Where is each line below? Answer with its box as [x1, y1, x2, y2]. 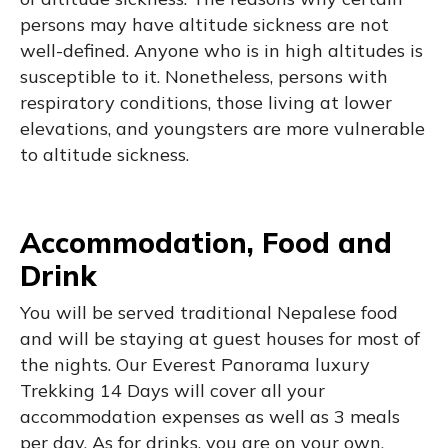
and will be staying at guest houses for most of [20, 326, 420, 350]
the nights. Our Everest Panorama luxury [20, 352, 370, 376]
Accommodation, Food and [20, 224, 392, 260]
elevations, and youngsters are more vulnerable [20, 116, 425, 140]
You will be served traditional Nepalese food [20, 300, 398, 324]
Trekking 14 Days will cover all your [20, 378, 325, 402]
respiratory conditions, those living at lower [20, 90, 392, 114]
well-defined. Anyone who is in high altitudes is [20, 38, 423, 62]
